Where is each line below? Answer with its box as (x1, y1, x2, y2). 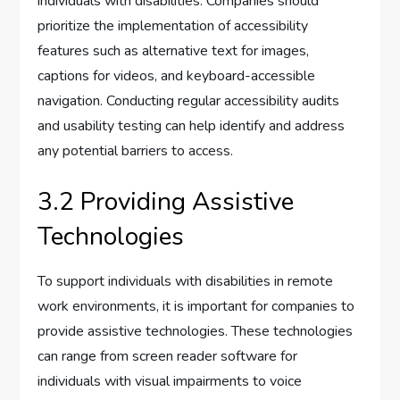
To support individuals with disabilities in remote (37, 271, 334, 292)
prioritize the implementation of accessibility (37, 16, 309, 37)
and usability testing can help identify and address (37, 116, 346, 137)
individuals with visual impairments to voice (37, 371, 303, 392)
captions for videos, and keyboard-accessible (37, 66, 316, 87)
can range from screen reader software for (37, 346, 298, 367)
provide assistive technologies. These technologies (37, 321, 354, 342)
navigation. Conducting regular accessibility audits (37, 91, 340, 112)
